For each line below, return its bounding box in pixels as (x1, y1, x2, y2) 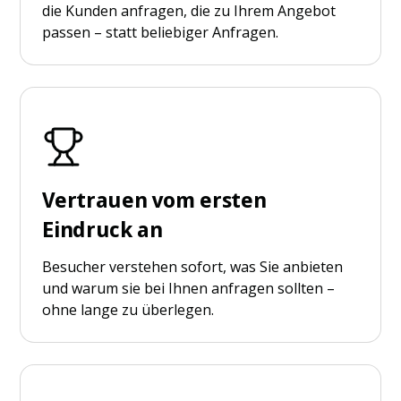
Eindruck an (42, 217, 163, 243)
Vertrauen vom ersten (42, 187, 267, 213)
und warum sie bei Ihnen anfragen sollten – (42, 277, 336, 298)
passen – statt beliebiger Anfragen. (42, 21, 279, 42)
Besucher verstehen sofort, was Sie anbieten (42, 256, 344, 277)
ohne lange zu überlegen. (42, 299, 215, 320)
